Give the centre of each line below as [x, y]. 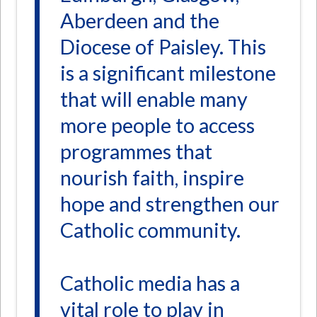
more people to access [158, 126]
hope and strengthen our [170, 204]
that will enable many [154, 99]
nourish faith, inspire [152, 178]
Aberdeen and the [140, 21]
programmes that [137, 152]
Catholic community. [151, 230]
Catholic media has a [150, 283]
